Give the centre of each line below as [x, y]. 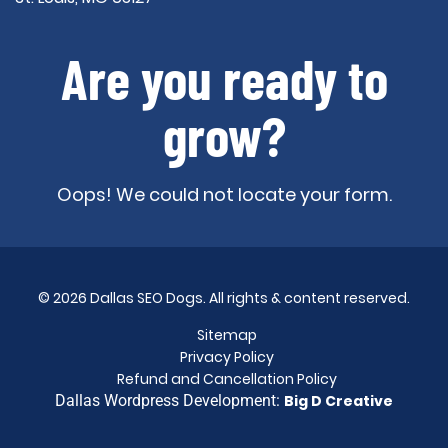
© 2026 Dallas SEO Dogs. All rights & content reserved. [224, 298]
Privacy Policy [227, 357]
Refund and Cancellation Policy [227, 379]
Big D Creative [338, 401]
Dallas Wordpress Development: [169, 400]
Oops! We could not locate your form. [224, 194]
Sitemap [227, 335]
